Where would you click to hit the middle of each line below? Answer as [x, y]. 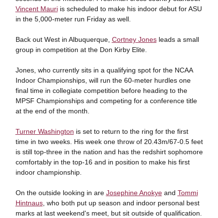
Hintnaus [29, 203]
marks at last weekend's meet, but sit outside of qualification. [109, 213]
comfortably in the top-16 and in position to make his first [102, 162]
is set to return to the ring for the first [131, 131]
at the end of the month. [52, 111]
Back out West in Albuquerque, [64, 39]
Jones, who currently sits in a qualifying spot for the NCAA [104, 70]
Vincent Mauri [36, 9]
